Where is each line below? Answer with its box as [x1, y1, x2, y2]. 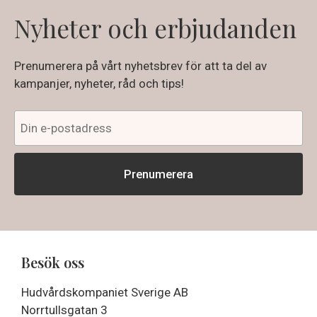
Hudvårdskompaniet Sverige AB [21, 285, 188, 299]
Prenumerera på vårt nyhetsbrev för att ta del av [14, 58, 267, 73]
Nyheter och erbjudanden [14, 11, 296, 45]
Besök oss [21, 253, 84, 272]
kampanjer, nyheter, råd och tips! [14, 76, 184, 91]
